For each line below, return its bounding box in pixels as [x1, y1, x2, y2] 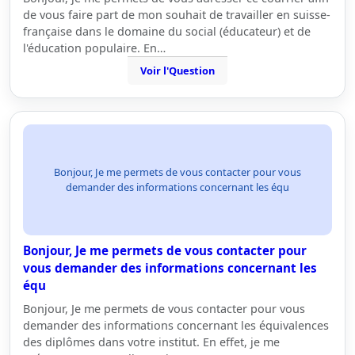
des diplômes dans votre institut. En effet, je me [23, 334, 280, 349]
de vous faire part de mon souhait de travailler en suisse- [23, 7, 330, 22]
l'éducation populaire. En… [23, 40, 166, 55]
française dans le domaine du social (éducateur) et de [23, 24, 311, 39]
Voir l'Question [140, 63, 215, 78]
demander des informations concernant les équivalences [23, 318, 329, 333]
